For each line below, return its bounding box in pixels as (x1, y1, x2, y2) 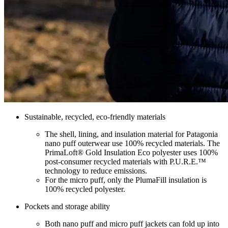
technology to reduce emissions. (45, 166, 147, 175)
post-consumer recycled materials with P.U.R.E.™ (45, 157, 206, 166)
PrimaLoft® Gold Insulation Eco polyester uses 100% (45, 148, 218, 157)
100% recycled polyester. (45, 184, 125, 193)
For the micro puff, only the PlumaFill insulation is (45, 175, 207, 184)
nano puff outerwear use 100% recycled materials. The (45, 138, 220, 148)
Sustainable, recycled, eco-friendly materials (24, 112, 167, 121)
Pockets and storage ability (24, 202, 110, 211)
